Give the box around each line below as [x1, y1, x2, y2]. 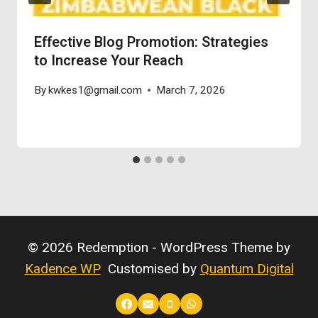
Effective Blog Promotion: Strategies [34, 32, 268, 53]
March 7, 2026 [156, 83, 226, 97]
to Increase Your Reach [34, 50, 183, 72]
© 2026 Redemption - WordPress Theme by [28, 239, 290, 256]
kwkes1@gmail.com [48, 83, 143, 97]
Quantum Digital [199, 261, 294, 278]
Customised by [100, 261, 200, 278]
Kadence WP [24, 261, 101, 278]
